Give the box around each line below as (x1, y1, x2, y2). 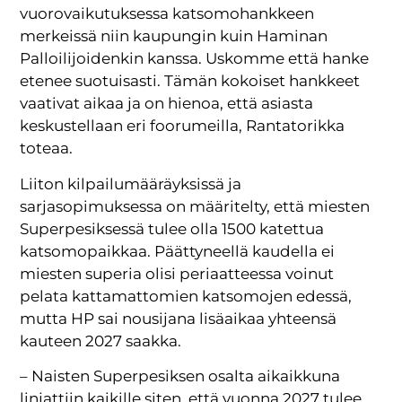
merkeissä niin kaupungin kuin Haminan (20, 27, 328, 46)
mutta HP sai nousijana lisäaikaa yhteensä (20, 309, 337, 328)
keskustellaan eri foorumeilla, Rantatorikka (20, 117, 345, 135)
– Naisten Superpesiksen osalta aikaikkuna (20, 367, 341, 386)
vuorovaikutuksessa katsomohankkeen (20, 4, 315, 23)
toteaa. (20, 139, 74, 158)
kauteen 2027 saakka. (20, 331, 182, 350)
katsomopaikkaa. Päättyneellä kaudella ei (20, 241, 336, 260)
